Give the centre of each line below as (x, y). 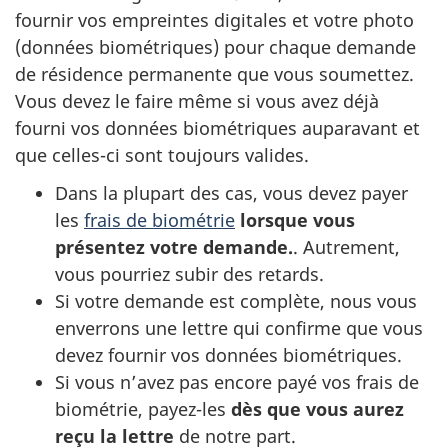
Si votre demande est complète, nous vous (236, 301)
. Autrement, (346, 247)
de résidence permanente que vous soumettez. (214, 73)
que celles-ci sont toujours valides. (162, 154)
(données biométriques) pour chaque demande (215, 46)
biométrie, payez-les (143, 409)
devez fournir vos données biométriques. (228, 355)
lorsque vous (297, 220)
